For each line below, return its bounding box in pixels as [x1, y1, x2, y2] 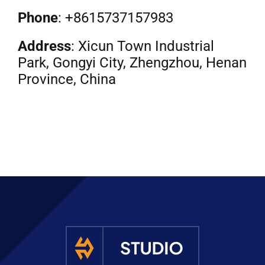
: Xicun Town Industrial [70, 38, 214, 54]
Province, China [17, 71, 116, 88]
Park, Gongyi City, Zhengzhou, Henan [17, 54, 247, 71]
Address [17, 38, 71, 54]
